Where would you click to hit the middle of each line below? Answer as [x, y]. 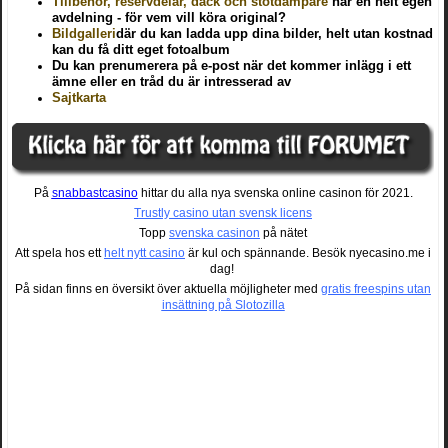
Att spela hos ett [59, 252]
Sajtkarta [79, 98]
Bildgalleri [84, 34]
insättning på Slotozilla [223, 304]
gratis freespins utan [376, 288]
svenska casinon [214, 232]
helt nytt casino [144, 252]
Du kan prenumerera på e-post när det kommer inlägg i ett [231, 66]
